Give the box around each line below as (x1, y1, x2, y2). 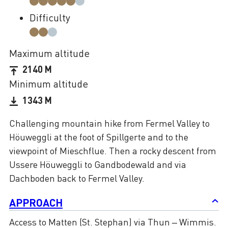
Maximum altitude (9, 47, 90, 59)
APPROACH (9, 195, 63, 209)
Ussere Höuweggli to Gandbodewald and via (9, 158, 186, 170)
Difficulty (30, 12, 70, 24)
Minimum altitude (9, 78, 88, 90)
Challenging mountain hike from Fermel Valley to (9, 117, 210, 129)
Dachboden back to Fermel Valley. (9, 172, 145, 184)
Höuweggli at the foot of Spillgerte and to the (9, 131, 188, 142)
